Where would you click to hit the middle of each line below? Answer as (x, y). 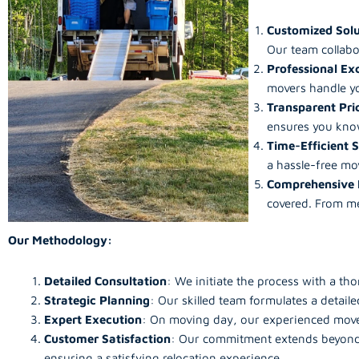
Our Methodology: (60, 240)
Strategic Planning (97, 300)
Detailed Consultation (105, 280)
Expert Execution (93, 319)
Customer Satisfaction (107, 338)
